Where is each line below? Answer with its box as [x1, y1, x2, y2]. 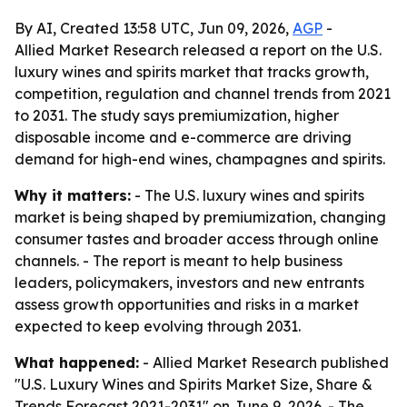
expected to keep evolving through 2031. [15, 317, 301, 335]
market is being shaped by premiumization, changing [15, 208, 386, 226]
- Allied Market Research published [139, 353, 389, 372]
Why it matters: [15, 186, 131, 204]
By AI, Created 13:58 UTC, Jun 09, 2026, [15, 19, 293, 37]
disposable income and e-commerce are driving [15, 128, 352, 146]
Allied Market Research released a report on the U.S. [15, 41, 382, 59]
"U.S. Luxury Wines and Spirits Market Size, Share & [15, 375, 372, 393]
